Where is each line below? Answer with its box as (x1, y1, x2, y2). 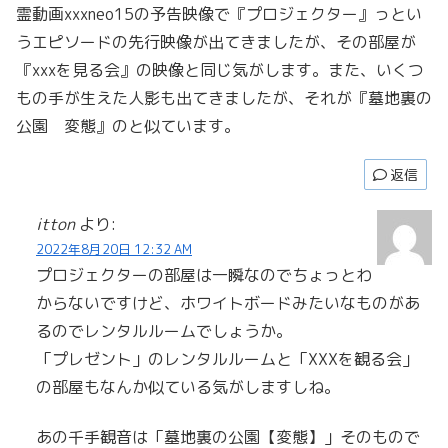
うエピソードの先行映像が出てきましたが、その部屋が (16, 30, 416, 53)
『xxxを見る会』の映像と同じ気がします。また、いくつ (16, 58, 424, 81)
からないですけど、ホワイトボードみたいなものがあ (36, 291, 420, 314)
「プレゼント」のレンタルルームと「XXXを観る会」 (36, 347, 418, 370)
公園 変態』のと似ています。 (16, 114, 240, 137)
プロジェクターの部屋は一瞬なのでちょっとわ (36, 263, 372, 286)
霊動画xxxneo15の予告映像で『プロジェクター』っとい (16, 2, 422, 25)
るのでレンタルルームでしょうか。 (36, 319, 292, 342)
